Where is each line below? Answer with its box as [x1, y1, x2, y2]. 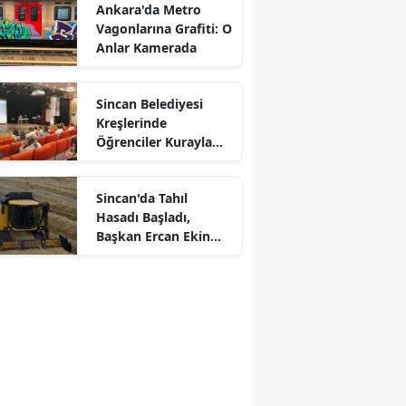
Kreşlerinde [95, 114, 167, 131]
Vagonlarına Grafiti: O [95, 20, 232, 37]
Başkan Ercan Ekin [95, 227, 210, 245]
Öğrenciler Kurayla [95, 133, 212, 150]
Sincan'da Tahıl [95, 189, 188, 207]
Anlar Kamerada [95, 39, 197, 56]
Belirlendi [95, 152, 155, 169]
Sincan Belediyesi [95, 95, 203, 112]
